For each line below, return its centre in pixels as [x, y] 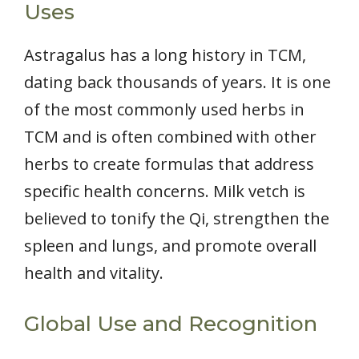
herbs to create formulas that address [169, 164]
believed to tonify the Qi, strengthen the [177, 219]
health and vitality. [94, 273]
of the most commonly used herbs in [164, 110]
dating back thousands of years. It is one [177, 83]
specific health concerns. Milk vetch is [165, 192]
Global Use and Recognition [171, 324]
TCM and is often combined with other [170, 137]
